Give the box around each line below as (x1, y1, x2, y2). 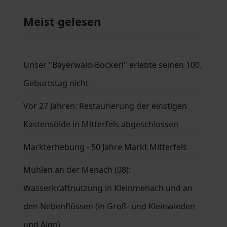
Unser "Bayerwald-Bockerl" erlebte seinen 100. (23, 59, 202, 70)
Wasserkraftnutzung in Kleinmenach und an (23, 182, 193, 194)
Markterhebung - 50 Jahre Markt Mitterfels (23, 141, 187, 153)
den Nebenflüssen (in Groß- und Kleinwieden (23, 201, 195, 212)
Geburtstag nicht (23, 78, 89, 89)
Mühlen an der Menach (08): (23, 164, 131, 175)
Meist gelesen (23, 14, 101, 29)
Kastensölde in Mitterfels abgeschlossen (23, 119, 178, 130)
